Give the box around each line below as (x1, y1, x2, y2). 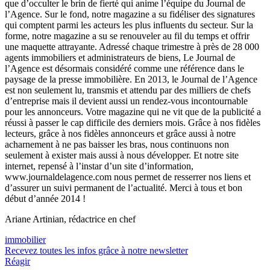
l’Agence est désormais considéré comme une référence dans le (5, 63, 244, 74)
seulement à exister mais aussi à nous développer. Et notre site (5, 149, 239, 160)
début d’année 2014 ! (5, 193, 86, 204)
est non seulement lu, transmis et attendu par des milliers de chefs (5, 84, 251, 95)
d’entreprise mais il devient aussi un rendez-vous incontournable (5, 95, 248, 106)
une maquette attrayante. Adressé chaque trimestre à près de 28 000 (5, 41, 259, 52)
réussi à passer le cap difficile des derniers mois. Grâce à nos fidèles (5, 117, 260, 128)
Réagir (5, 256, 30, 266)
